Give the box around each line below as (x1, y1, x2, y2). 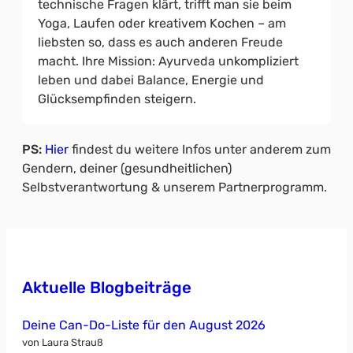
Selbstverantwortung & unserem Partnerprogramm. (22, 179, 327, 195)
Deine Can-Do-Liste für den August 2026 (22, 317, 266, 333)
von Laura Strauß (22, 336, 103, 348)
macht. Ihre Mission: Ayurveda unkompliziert (38, 53, 299, 69)
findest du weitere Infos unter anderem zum (69, 141, 331, 157)
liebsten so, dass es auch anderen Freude (38, 34, 283, 50)
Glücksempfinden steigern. (38, 91, 196, 106)
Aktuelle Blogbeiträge (22, 278, 191, 298)
